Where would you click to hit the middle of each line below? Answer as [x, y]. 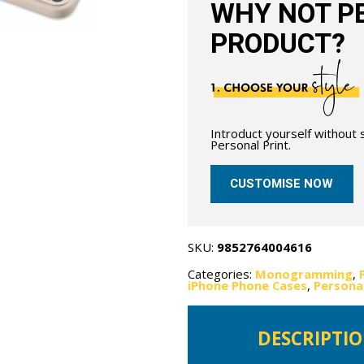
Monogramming [304, 273]
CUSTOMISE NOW [282, 184]
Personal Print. [251, 144]
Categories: [222, 273]
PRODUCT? [278, 44]
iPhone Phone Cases [248, 285]
